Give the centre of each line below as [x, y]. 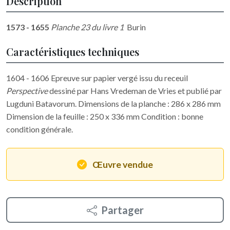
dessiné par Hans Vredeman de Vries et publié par [135, 91]
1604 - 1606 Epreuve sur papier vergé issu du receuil [97, 78]
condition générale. [40, 129]
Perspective [27, 91]
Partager [122, 210]
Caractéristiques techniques [73, 52]
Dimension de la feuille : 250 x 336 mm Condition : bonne [105, 117]
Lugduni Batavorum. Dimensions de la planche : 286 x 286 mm [113, 104]
